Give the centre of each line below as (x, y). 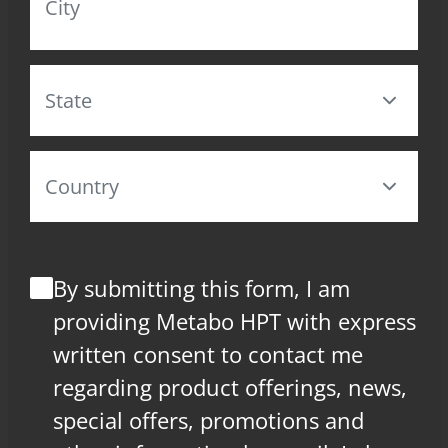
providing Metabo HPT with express (235, 320)
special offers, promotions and (209, 419)
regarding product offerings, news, (230, 386)
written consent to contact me (208, 353)
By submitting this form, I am (202, 287)
